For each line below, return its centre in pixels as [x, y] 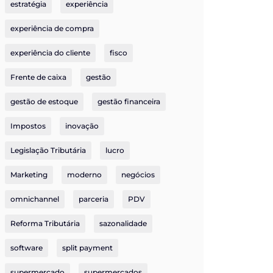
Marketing [29, 175]
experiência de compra [52, 28]
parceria [94, 199]
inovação [82, 126]
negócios [138, 175]
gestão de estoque [44, 101]
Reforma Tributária [45, 223]
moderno [84, 175]
